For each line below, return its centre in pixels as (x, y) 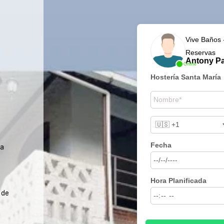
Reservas (201, 52)
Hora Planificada (179, 180)
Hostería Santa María (186, 77)
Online (190, 64)
